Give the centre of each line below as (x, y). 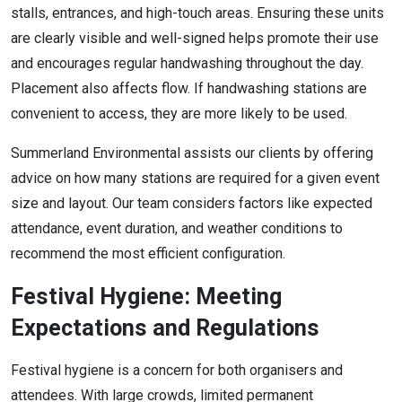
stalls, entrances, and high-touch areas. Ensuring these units (197, 13)
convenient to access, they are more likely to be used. (181, 113)
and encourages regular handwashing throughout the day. (187, 63)
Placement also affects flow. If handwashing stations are (189, 88)
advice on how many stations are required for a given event (195, 178)
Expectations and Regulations (168, 328)
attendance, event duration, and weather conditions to (177, 228)
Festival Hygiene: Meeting (146, 296)
